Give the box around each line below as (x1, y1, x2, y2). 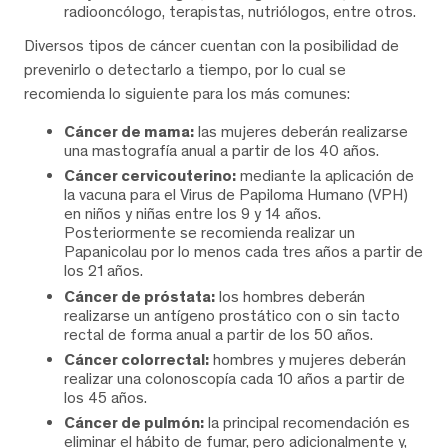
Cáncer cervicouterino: (64, 166, 236, 186)
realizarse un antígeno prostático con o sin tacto (64, 305, 400, 325)
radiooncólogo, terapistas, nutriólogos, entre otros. (64, 2, 416, 22)
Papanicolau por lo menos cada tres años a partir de (64, 242, 423, 262)
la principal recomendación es (204, 413, 410, 433)
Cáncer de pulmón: (64, 413, 204, 433)
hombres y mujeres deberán (209, 350, 406, 370)
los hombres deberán (215, 286, 365, 306)
